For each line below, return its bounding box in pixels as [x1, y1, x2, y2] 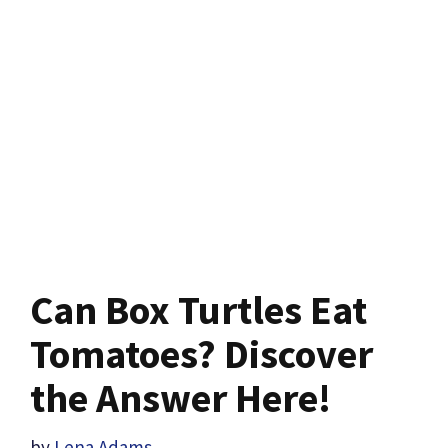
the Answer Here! [30, 373, 331, 424]
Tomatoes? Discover [30, 329, 373, 380]
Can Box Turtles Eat [30, 285, 367, 336]
